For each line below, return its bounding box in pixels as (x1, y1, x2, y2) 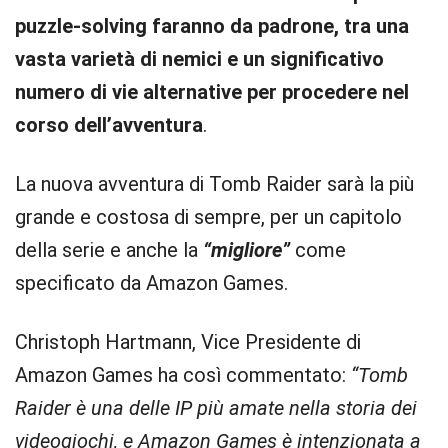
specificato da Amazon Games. (15, 271, 288, 295)
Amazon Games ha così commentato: (15, 363, 346, 387)
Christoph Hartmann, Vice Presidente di (15, 330, 361, 354)
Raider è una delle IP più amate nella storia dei (15, 396, 417, 420)
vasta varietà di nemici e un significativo (15, 47, 384, 71)
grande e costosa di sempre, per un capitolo (15, 205, 402, 229)
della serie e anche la (15, 238, 203, 262)
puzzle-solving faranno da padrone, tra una (15, 14, 409, 38)
